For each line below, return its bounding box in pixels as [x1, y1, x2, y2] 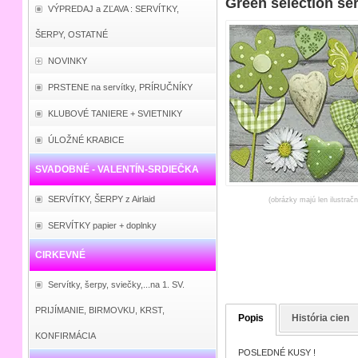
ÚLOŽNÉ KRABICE [47, 135, 124, 145]
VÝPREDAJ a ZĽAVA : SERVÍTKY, [47, 4, 179, 14]
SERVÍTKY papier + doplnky [47, 221, 157, 230]
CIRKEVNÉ [34, 249, 86, 261]
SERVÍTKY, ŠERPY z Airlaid [47, 194, 155, 204]
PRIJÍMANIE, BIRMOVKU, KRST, [34, 305, 165, 315]
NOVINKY [47, 56, 87, 66]
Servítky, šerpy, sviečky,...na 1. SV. [47, 280, 185, 289]
